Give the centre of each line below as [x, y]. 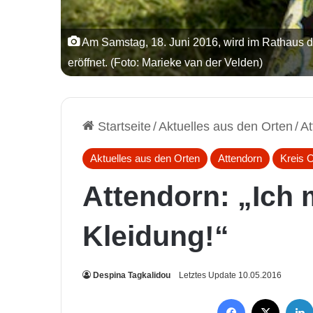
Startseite [123, 126]
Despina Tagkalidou [132, 275]
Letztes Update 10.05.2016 [230, 275]
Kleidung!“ [156, 236]
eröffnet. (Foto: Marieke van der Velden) [165, 62]
